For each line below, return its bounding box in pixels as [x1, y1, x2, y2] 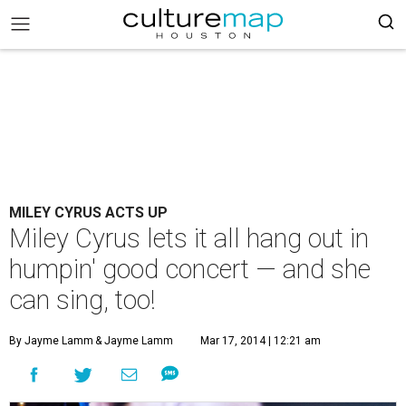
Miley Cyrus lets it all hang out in [9, 223, 369, 254]
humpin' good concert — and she [9, 254, 371, 285]
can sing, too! [9, 285, 156, 315]
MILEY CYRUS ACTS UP [9, 204, 168, 221]
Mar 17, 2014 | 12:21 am [200, 334, 321, 347]
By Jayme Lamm [9, 334, 93, 347]
